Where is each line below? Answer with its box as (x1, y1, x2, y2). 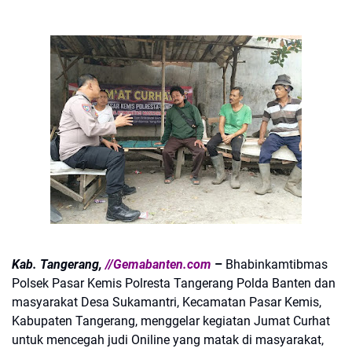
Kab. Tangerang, (12, 257, 102, 272)
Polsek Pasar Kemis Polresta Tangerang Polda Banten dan (12, 276, 335, 291)
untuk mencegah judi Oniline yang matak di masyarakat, (12, 332, 327, 347)
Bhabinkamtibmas (222, 257, 328, 272)
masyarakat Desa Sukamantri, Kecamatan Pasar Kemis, (12, 295, 321, 310)
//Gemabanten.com (102, 257, 211, 272)
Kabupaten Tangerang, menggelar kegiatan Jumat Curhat (12, 313, 330, 328)
